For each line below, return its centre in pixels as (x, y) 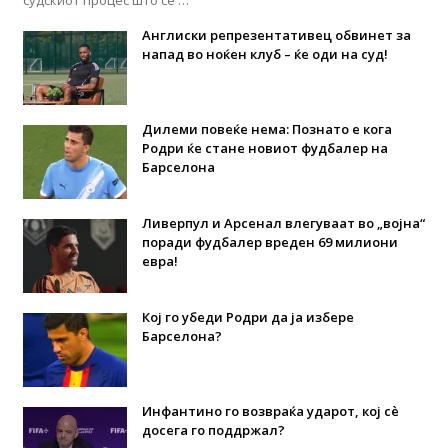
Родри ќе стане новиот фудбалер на (264, 148)
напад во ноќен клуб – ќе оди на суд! (264, 54)
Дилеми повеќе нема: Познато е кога (266, 129)
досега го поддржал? (213, 430)
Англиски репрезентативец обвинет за (276, 35)
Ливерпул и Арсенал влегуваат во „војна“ (283, 223)
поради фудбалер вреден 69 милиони (269, 242)
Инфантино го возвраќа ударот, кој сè (270, 411)
